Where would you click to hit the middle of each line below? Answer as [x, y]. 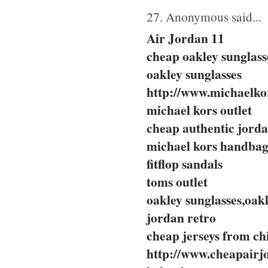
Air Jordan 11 [185, 38]
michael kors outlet [199, 109]
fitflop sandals [185, 163]
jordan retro [181, 217]
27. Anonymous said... [204, 16]
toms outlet [177, 181]
